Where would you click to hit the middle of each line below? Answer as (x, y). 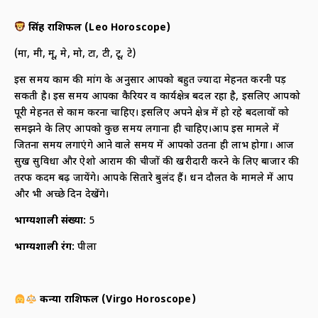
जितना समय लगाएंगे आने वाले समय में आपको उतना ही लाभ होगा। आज (154, 146)
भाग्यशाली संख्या (49, 221)
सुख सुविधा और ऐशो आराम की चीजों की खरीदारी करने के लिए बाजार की (157, 163)
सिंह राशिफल (57, 28)
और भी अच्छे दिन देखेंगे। (62, 195)
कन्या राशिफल (71, 300)
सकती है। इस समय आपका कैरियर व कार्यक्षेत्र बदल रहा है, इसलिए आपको (157, 97)
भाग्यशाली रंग (43, 248)
